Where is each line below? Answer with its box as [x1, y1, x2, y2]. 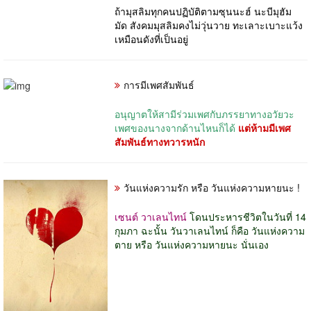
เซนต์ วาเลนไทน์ [115, 209, 187, 224]
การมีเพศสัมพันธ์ [124, 77, 194, 92]
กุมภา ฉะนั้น [115, 223, 170, 237]
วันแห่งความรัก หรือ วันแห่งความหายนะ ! [124, 180, 300, 194]
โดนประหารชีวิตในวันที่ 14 [190, 209, 306, 224]
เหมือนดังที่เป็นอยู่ [115, 31, 188, 46]
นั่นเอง [241, 237, 269, 251]
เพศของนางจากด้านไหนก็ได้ [115, 120, 238, 135]
